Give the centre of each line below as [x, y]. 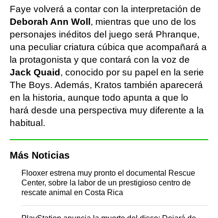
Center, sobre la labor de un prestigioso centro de [106, 183]
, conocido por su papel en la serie [132, 72]
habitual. [27, 123]
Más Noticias [40, 155]
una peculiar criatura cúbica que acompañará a [108, 47]
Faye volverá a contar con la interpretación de [105, 9]
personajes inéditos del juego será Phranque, [105, 34]
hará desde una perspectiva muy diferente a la [107, 110]
